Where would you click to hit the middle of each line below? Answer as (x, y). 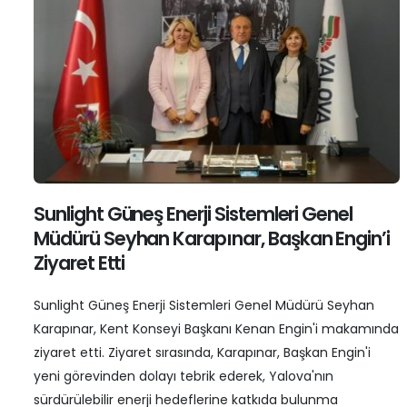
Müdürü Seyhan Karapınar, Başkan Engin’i (212, 239)
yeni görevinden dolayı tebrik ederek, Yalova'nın (184, 377)
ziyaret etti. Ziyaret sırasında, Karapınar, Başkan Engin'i (202, 353)
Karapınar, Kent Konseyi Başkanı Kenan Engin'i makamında (216, 329)
